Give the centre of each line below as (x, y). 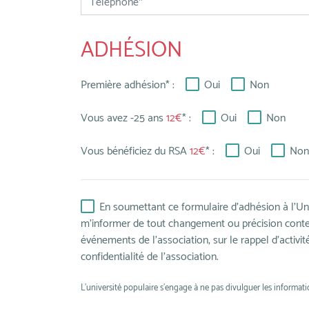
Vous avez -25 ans (123, 118)
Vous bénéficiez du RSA (135, 151)
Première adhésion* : (128, 85)
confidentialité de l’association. (150, 257)
